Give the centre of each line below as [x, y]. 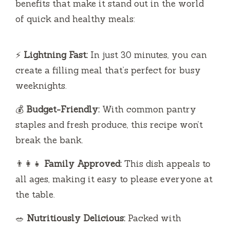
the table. [35, 194]
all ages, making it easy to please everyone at [114, 179]
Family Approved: [83, 164]
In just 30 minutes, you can [147, 55]
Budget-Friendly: [63, 109]
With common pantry [148, 109]
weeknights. [41, 85]
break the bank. [49, 140]
